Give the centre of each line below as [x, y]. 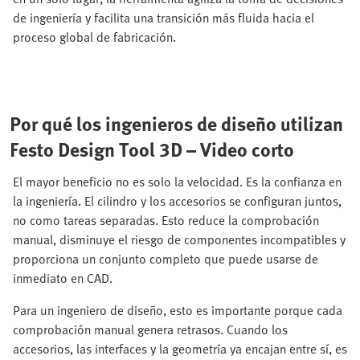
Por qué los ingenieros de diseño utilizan [176, 123]
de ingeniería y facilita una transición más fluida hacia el [164, 18]
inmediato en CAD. [63, 278]
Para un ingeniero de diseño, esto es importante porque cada [178, 310]
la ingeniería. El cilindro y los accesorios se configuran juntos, [177, 201]
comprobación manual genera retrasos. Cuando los [150, 329]
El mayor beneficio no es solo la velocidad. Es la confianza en [177, 182]
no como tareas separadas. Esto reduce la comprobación [166, 220]
